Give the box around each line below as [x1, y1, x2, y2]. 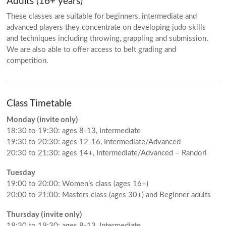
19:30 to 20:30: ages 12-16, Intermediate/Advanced [7, 138, 181, 146]
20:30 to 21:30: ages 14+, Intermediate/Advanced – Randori [7, 149, 207, 157]
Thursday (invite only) [7, 209, 83, 218]
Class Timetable [7, 99, 72, 108]
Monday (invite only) [7, 115, 79, 124]
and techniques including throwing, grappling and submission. [7, 35, 209, 42]
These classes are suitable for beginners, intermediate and [7, 13, 197, 20]
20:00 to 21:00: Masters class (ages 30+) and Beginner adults [7, 191, 211, 199]
